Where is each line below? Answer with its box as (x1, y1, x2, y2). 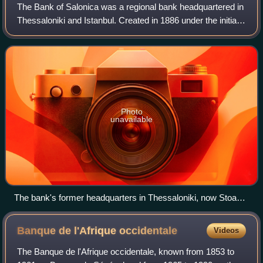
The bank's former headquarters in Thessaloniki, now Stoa (14, 192, 237, 203)
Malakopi (14, 205, 49, 216)
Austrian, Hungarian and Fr (17, 42, 120, 52)
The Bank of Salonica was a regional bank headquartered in (17, 1, 244, 12)
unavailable (110, 114, 153, 124)
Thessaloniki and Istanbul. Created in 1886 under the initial (17, 15, 239, 25)
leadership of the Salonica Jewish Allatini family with (17, 28, 215, 39)
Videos (213, 225, 239, 235)
